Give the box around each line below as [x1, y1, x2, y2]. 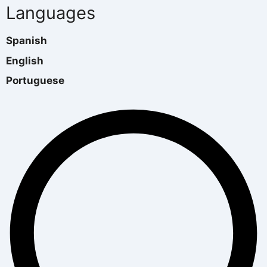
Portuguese [6, 74, 64, 87]
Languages [6, 2, 95, 24]
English [6, 54, 44, 67]
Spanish [6, 35, 47, 47]
